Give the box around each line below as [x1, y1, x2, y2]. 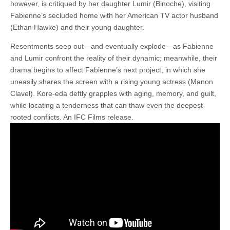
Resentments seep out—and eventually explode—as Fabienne [10, 42, 214, 50]
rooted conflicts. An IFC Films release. [10, 112, 133, 121]
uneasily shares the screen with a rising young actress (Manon [10, 77, 213, 86]
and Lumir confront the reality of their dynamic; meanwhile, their [10, 53, 217, 62]
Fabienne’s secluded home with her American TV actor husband [10, 11, 218, 20]
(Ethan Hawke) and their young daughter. [10, 23, 144, 31]
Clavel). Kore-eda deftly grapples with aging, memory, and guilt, [10, 89, 216, 98]
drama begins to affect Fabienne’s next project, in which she [10, 65, 205, 74]
